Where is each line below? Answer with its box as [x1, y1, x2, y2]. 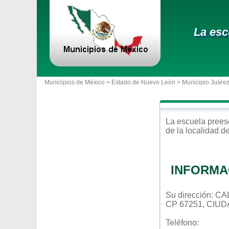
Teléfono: [166, 218, 199, 227]
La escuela [166, 117, 208, 126]
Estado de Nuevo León [111, 79, 175, 86]
